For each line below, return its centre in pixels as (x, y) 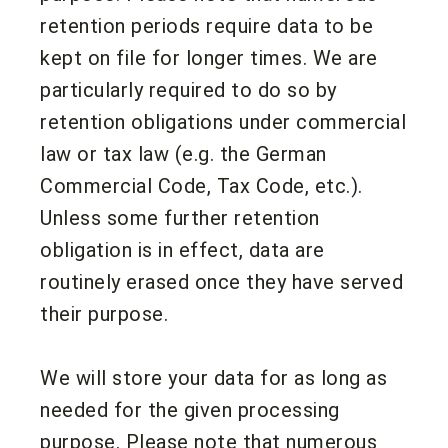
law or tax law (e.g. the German (183, 153)
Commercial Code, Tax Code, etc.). (201, 185)
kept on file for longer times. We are (209, 57)
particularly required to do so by (188, 89)
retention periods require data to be (206, 25)
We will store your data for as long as (213, 377)
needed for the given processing (190, 409)
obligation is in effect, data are (182, 249)
